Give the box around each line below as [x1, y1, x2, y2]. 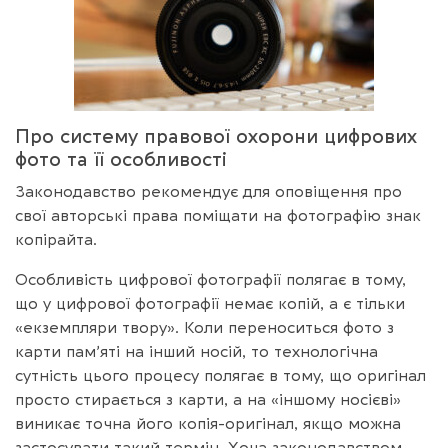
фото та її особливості [15, 148, 227, 171]
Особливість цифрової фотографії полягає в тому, [15, 270, 406, 289]
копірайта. [15, 230, 97, 249]
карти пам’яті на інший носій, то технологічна [15, 342, 378, 361]
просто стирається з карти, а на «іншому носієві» [15, 390, 401, 409]
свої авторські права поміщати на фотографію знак [15, 206, 421, 225]
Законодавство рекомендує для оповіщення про [15, 182, 402, 201]
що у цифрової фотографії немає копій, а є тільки [15, 294, 405, 313]
